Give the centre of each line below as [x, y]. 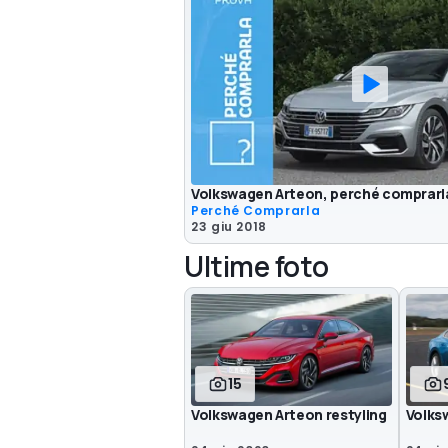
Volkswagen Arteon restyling [289, 415]
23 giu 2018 [229, 226]
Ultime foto [256, 265]
